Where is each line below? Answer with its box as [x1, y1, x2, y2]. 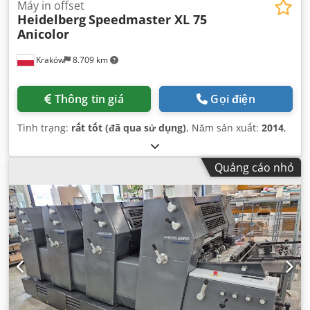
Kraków [34, 53, 64, 66]
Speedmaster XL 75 [89, 10, 207, 28]
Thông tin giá [54, 91, 124, 107]
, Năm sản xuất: [186, 120, 262, 134]
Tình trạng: [17, 120, 71, 134]
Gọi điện [210, 91, 255, 107]
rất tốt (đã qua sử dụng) [71, 120, 186, 134]
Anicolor [17, 25, 69, 42]
